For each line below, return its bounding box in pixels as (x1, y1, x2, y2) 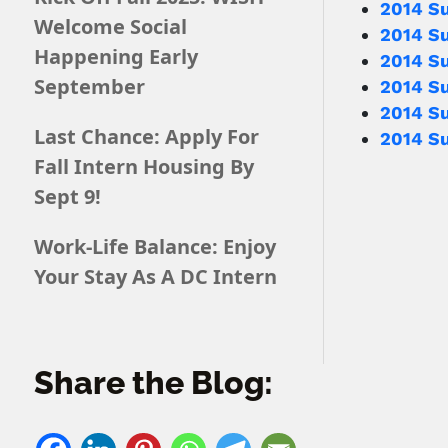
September (33, 72, 145, 100)
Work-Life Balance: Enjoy (33, 232, 276, 260)
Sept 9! (33, 182, 101, 210)
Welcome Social (33, 12, 187, 40)
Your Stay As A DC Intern (33, 262, 277, 290)
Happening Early (33, 42, 198, 70)
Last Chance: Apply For (33, 122, 259, 150)
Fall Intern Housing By (33, 152, 254, 180)
